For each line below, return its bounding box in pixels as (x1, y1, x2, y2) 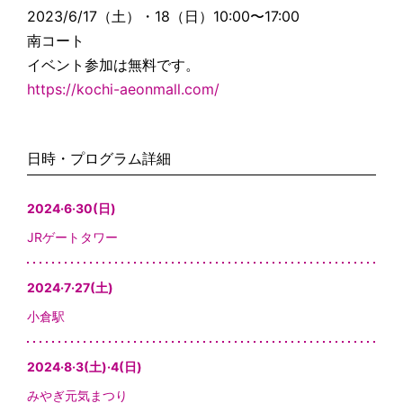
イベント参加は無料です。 (27, 55, 200, 74)
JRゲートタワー (27, 228, 118, 245)
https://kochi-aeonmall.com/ (27, 79, 219, 98)
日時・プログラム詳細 (27, 148, 171, 167)
